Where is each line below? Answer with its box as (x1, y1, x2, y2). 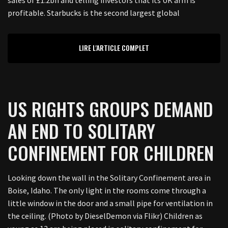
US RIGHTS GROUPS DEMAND (8, 95, 213, 122)
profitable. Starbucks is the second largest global (8, 8, 180, 18)
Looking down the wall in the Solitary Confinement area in (8, 173, 211, 183)
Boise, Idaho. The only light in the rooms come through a (8, 185, 206, 195)
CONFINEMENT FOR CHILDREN (8, 139, 214, 166)
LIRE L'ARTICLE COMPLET (79, 42, 149, 53)
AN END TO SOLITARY (8, 117, 155, 144)
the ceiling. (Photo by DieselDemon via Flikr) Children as (8, 211, 203, 221)
